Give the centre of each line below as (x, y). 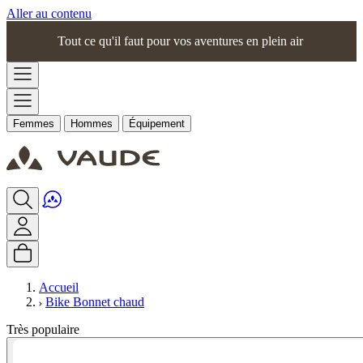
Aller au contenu (49, 13)
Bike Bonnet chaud (95, 302)
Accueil (59, 287)
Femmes (34, 124)
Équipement (157, 124)
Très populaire (43, 329)
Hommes (92, 124)
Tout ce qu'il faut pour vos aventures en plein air (181, 41)
